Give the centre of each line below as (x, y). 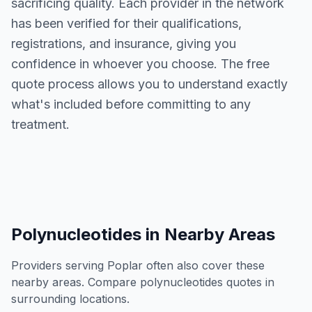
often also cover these (204, 265)
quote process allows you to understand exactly (149, 84)
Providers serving (59, 265)
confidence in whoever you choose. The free (140, 64)
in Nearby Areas (208, 234)
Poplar (125, 265)
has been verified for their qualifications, (126, 23)
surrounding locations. (70, 299)
